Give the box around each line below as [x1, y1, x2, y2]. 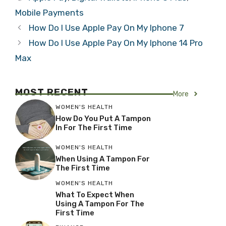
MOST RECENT [15, 86, 88, 98]
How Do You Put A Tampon [55, 114, 151, 123]
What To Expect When [55, 190, 134, 199]
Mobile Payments [15, 7, 84, 18]
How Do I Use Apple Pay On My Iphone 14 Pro [29, 37, 203, 48]
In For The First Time [55, 123, 132, 132]
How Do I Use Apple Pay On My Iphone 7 [29, 22, 185, 33]
